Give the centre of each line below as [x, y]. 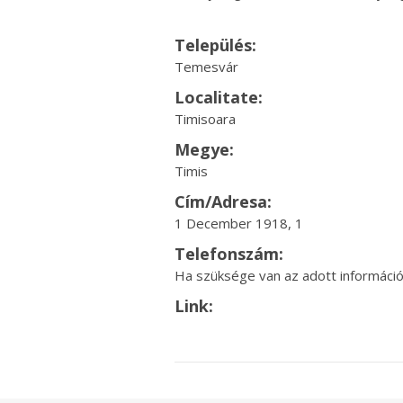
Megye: [204, 149]
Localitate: [218, 97]
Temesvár [206, 67]
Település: [215, 45]
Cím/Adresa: [223, 201]
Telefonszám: [228, 254]
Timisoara [205, 119]
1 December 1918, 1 [238, 223]
